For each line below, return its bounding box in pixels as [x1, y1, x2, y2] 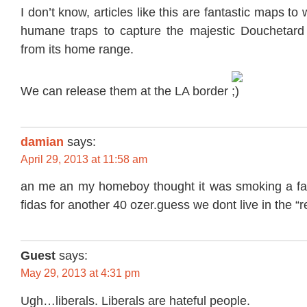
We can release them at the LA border [21, 84, 232, 98]
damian [21, 134, 64, 149]
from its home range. [21, 42, 134, 57]
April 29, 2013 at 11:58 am [21, 153, 147, 165]
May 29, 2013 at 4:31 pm [21, 267, 140, 280]
